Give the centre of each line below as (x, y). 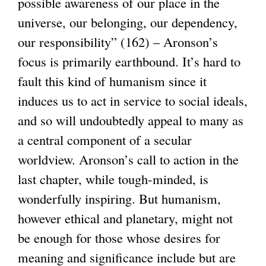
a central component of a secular (105, 139)
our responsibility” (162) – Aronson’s (118, 41)
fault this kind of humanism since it (112, 80)
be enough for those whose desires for (119, 237)
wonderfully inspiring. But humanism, (119, 198)
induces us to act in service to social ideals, (133, 100)
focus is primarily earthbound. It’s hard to (129, 61)
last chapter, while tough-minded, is (113, 178)
